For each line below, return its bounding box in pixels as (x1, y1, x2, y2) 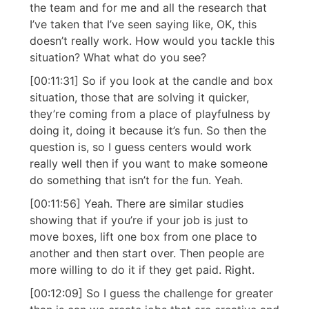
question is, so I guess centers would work (30, 140, 252, 154)
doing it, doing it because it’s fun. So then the (30, 123, 266, 138)
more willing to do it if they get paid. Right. (30, 263, 255, 277)
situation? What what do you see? (30, 50, 206, 65)
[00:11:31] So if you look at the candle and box (30, 74, 273, 88)
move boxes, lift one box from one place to (30, 230, 257, 244)
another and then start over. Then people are (30, 246, 264, 261)
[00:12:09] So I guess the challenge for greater (30, 286, 273, 301)
